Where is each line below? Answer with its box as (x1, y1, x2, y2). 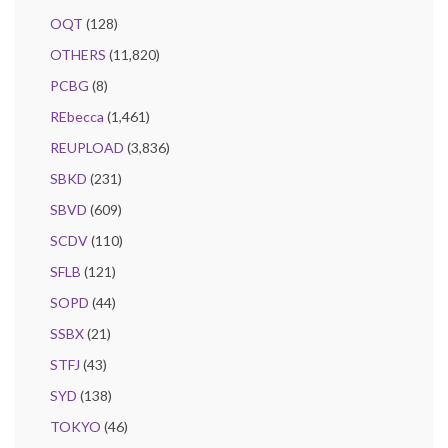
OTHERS (50, 46, 106, 64)
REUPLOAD (50, 139, 124, 157)
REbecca (50, 108, 104, 126)
